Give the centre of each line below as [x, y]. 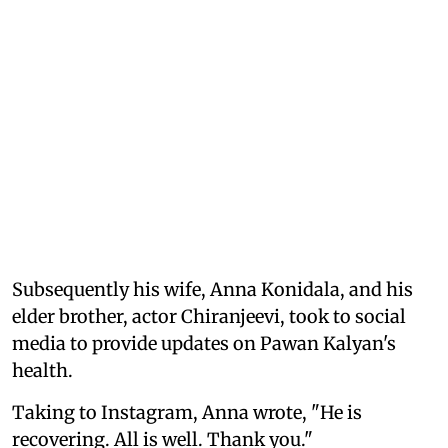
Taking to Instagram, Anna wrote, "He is [187, 412]
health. [42, 370]
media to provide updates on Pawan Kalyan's [204, 343]
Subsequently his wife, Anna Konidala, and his [212, 289]
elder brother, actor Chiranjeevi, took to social [209, 316]
